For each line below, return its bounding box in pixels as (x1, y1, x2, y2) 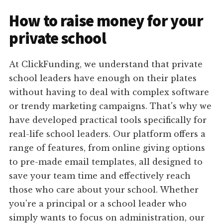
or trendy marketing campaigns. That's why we (9, 101, 212, 111)
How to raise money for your (9, 11, 203, 31)
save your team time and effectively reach (9, 171, 191, 181)
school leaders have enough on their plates (9, 73, 197, 84)
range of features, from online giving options (9, 143, 206, 153)
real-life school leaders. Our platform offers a (9, 129, 206, 139)
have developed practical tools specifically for (9, 115, 207, 125)
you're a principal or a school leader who (9, 199, 187, 209)
